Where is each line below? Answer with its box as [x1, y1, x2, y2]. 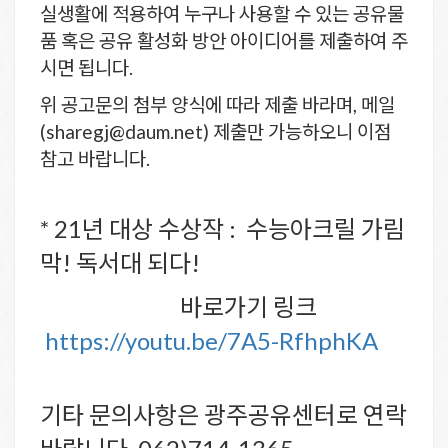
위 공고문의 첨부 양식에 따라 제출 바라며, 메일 [40, 92, 395, 116]
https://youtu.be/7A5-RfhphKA [45, 325, 378, 355]
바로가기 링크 [40, 291, 322, 321]
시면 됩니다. [40, 55, 133, 79]
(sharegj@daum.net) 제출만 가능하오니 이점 [40, 119, 391, 143]
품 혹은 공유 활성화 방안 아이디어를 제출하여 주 [40, 28, 408, 52]
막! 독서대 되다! [40, 247, 205, 277]
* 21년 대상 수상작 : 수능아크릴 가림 [40, 213, 405, 243]
